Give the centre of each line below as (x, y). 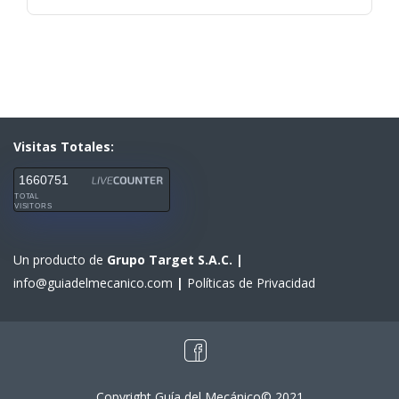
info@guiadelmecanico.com (95, 283)
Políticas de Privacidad (251, 283)
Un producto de (60, 260)
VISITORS (33, 207)
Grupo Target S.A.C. (171, 260)
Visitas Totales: (64, 147)
